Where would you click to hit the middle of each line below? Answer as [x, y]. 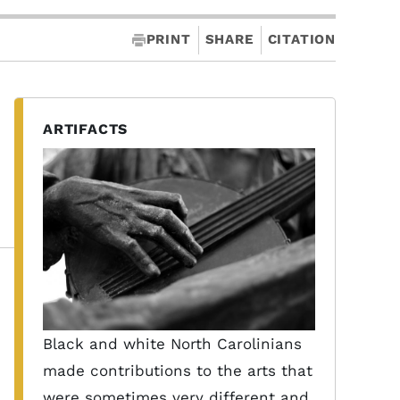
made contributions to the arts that [178, 370]
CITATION [301, 39]
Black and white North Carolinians [172, 343]
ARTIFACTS [86, 129]
